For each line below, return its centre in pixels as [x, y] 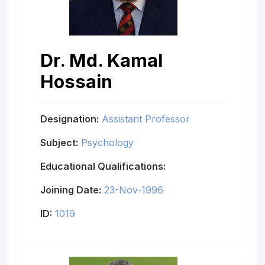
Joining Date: [71, 190]
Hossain [76, 81]
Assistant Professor [146, 119]
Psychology [107, 142]
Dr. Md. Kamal [101, 60]
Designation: [70, 119]
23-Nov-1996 [134, 190]
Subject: [59, 142]
